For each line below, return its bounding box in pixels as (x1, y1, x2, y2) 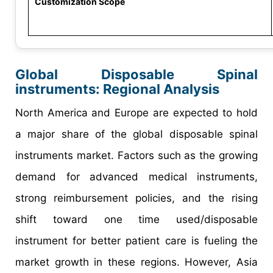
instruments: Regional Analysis (15, 81, 219, 97)
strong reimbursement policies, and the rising (15, 192, 258, 205)
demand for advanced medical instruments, (15, 171, 258, 183)
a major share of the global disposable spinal (15, 128, 258, 141)
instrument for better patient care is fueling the (15, 235, 258, 247)
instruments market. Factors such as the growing (15, 149, 258, 162)
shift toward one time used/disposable (15, 213, 258, 226)
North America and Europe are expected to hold (15, 107, 258, 119)
